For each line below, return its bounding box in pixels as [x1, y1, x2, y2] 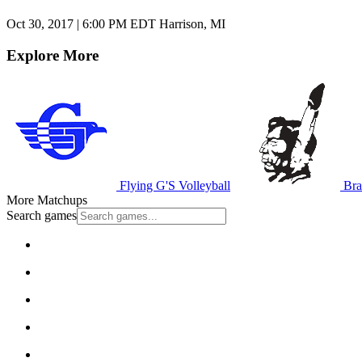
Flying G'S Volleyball [116, 178, 230, 192]
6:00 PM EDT [82, 17, 156, 32]
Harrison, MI [156, 17, 225, 32]
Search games [6, 208, 77, 222]
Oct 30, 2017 [6, 17, 77, 32]
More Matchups [6, 192, 87, 207]
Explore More [6, 46, 99, 64]
